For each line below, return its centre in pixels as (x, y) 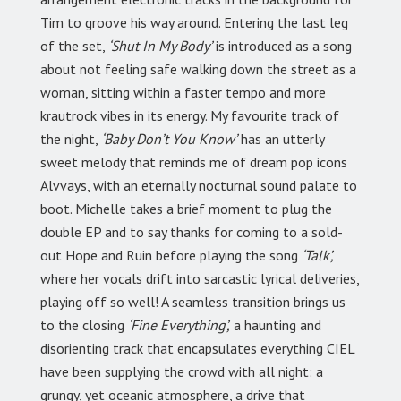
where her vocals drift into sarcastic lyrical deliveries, (200, 279)
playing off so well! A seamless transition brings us (193, 302)
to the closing (84, 325)
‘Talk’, (318, 256)
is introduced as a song (282, 46)
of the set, (73, 46)
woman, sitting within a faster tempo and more (183, 93)
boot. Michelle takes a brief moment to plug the (186, 209)
